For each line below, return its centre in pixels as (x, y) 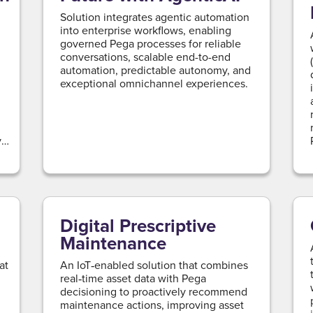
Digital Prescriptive (138, 225)
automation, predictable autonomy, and (155, 70)
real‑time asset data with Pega (133, 278)
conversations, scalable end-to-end (145, 56)
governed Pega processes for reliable (150, 43)
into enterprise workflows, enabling (145, 30)
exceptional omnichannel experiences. (154, 83)
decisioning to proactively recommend (153, 291)
